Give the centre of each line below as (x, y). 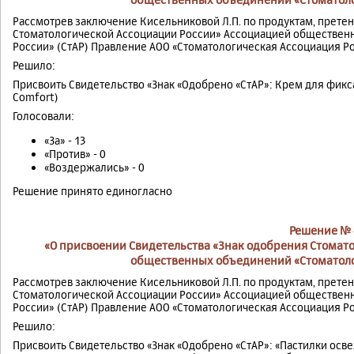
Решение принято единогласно (92, 191)
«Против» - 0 (75, 154)
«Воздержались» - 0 (94, 168)
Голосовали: (43, 116)
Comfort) (36, 97)
